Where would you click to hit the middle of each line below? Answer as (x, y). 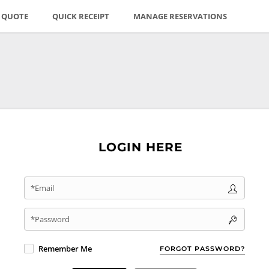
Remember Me (65, 249)
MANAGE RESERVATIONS (180, 16)
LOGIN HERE (141, 147)
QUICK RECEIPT (81, 16)
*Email (42, 188)
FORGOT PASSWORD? (202, 248)
